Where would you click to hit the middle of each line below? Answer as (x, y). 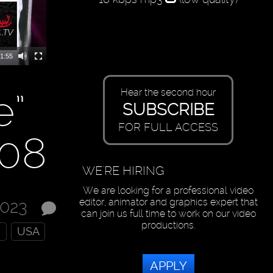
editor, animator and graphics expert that (168, 202)
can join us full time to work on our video (168, 214)
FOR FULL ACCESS (168, 127)
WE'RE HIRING (124, 171)
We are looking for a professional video (168, 191)
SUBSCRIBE (168, 109)
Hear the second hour (168, 92)
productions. (168, 225)
